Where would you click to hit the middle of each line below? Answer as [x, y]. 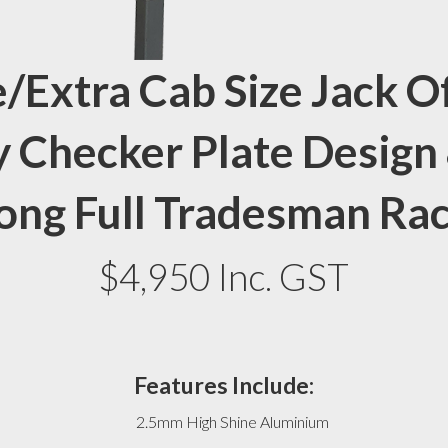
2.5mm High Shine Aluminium [233, 421]
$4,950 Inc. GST [224, 276]
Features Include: [223, 384]
